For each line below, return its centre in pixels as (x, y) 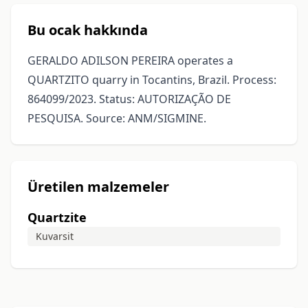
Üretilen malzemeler (98, 187)
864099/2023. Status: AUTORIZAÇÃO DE (129, 99)
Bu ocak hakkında (88, 30)
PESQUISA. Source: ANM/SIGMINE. (117, 118)
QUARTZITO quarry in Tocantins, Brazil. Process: (152, 80)
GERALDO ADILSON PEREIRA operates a (130, 60)
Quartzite (57, 217)
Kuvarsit (55, 236)
